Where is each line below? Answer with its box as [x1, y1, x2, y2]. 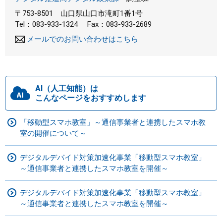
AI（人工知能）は [35, 83, 98, 93]
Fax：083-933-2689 [87, 19, 152, 29]
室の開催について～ [20, 128, 87, 138]
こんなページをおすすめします [35, 93, 146, 103]
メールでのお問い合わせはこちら [27, 34, 138, 44]
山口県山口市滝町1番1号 [60, 8, 143, 18]
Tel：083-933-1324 [15, 19, 78, 29]
